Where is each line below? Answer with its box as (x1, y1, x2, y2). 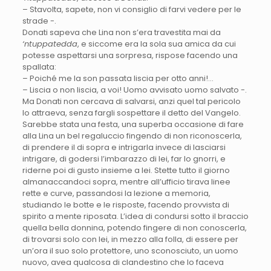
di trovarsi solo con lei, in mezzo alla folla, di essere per (22, 233, 238, 246)
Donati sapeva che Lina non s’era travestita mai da (22, 27, 221, 39)
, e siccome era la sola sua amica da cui (77, 38, 236, 50)
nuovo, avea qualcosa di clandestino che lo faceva (22, 256, 224, 269)
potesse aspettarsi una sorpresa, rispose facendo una (22, 50, 238, 62)
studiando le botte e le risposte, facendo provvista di (22, 199, 229, 211)
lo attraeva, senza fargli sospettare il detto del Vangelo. (22, 107, 241, 119)
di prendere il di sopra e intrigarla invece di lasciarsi (22, 142, 226, 154)
